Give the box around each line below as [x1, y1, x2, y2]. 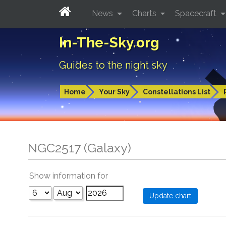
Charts [132, 8, 158, 18]
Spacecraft [175, 8, 219, 18]
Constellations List [143, 88, 210, 96]
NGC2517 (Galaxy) [28, 140, 131, 155]
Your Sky [99, 88, 130, 96]
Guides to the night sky [59, 59, 167, 71]
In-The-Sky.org [59, 34, 159, 51]
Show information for [29, 171, 108, 181]
